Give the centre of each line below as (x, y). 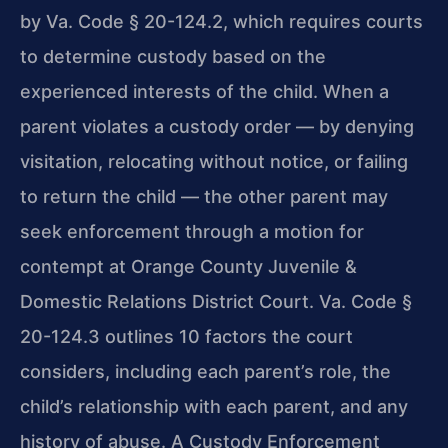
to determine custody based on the (173, 57)
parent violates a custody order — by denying (217, 127)
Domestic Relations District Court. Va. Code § (216, 302)
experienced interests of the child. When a (204, 92)
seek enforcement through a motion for (192, 232)
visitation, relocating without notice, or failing (214, 162)
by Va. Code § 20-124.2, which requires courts (221, 22)
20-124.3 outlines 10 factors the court (186, 337)
